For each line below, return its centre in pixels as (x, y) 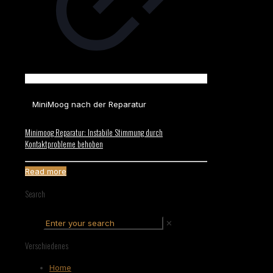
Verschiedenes (47, 246)
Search (35, 193)
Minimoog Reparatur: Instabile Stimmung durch (94, 133)
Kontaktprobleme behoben (64, 144)
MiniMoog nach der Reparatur (89, 105)
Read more (46, 172)
